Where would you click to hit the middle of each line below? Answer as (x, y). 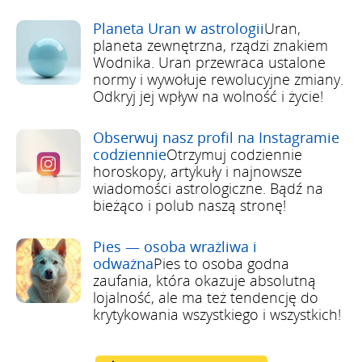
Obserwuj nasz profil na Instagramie (216, 137)
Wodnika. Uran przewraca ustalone (209, 62)
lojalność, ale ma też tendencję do (206, 297)
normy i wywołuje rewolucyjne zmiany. (218, 79)
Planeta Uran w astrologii (179, 28)
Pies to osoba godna (221, 263)
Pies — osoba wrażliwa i (175, 246)
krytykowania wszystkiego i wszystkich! (217, 314)
